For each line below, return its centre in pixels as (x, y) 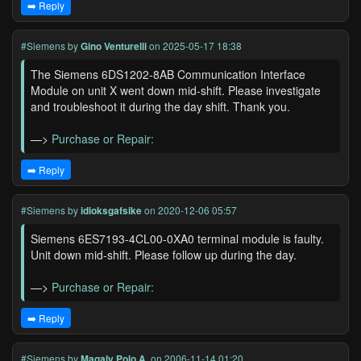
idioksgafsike (111, 210)
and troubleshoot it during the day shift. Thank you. (160, 106)
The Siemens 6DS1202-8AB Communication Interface (168, 74)
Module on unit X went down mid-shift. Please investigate (176, 90)
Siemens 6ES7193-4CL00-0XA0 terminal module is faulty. (177, 239)
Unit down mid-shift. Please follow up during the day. (164, 255)
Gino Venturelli (114, 46)
